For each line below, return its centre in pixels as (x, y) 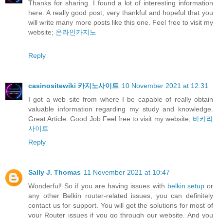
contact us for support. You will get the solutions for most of (121, 206)
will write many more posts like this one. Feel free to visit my (121, 23)
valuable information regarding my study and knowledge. (121, 109)
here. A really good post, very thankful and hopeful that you (121, 13)
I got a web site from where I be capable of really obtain (121, 100)
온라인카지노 (76, 32)
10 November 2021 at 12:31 (165, 86)
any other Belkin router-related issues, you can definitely (121, 196)
